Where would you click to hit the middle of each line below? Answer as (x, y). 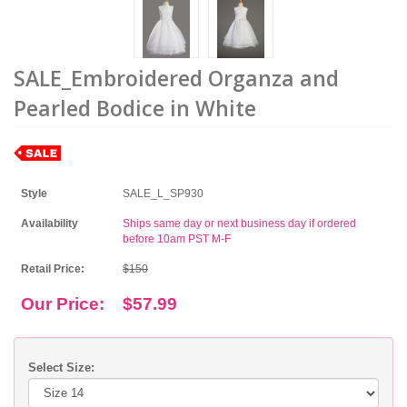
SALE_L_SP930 (163, 193)
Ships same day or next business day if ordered (239, 223)
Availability (50, 223)
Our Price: (63, 303)
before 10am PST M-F (177, 238)
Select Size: (61, 367)
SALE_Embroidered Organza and (176, 78)
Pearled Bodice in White (135, 108)
